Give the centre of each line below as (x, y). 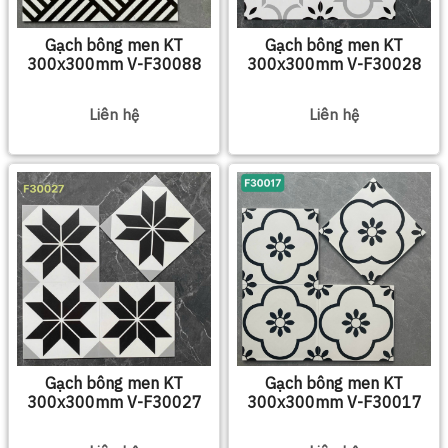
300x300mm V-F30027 (114, 401)
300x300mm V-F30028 (334, 64)
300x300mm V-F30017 (334, 401)
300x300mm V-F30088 (114, 64)
